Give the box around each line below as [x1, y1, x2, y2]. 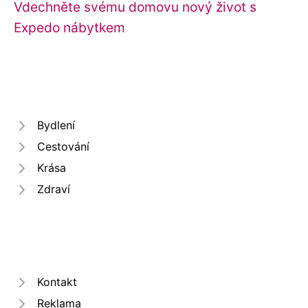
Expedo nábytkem [14, 19, 125, 36]
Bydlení [37, 118, 75, 132]
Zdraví [37, 182, 70, 196]
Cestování [37, 140, 89, 153]
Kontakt [37, 275, 77, 289]
